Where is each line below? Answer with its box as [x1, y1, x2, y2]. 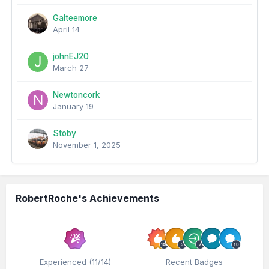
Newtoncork [53, 90, 100, 100]
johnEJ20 [53, 52, 89, 61]
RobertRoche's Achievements [16, 192, 159, 204]
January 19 [53, 101, 94, 111]
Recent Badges [165, 257, 223, 267]
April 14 [53, 25, 80, 34]
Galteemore [53, 13, 97, 23]
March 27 [53, 63, 89, 73]
